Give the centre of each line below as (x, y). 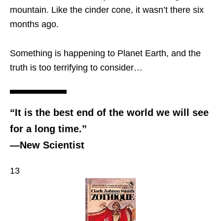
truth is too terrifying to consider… (76, 67)
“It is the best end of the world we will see (109, 112)
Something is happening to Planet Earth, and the (105, 53)
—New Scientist (47, 145)
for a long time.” (48, 129)
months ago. (34, 24)
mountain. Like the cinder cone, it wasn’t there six (107, 10)
